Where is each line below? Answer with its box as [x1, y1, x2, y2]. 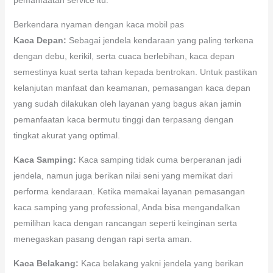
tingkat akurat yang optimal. [13, 130, 120, 140]
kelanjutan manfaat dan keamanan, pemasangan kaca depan [13, 82, 250, 93]
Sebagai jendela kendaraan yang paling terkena [66, 35, 253, 45]
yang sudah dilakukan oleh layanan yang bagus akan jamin [13, 98, 241, 108]
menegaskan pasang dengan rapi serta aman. [13, 233, 192, 244]
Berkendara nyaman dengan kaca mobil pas [13, 19, 184, 29]
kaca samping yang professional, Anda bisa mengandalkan [13, 202, 240, 212]
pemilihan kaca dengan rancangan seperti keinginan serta [13, 218, 237, 228]
